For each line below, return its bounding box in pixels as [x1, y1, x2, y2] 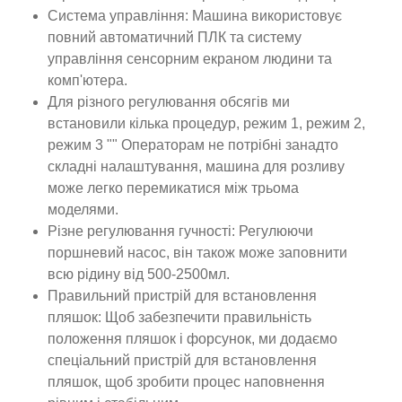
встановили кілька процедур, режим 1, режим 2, [48, 116, 366, 131]
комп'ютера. [48, 73, 128, 88]
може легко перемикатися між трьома [48, 180, 300, 196]
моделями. [48, 202, 119, 217]
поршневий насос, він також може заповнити [48, 245, 348, 260]
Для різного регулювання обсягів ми [48, 94, 291, 109]
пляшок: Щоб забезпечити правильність [48, 310, 312, 325]
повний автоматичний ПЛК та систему [48, 30, 302, 45]
